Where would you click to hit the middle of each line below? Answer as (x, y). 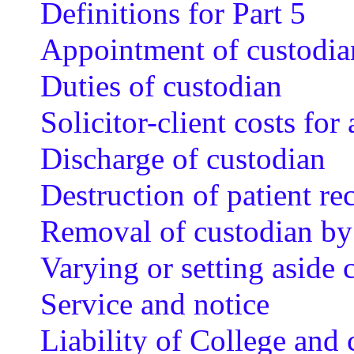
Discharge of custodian (183, 158)
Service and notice (154, 304)
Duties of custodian (161, 86)
